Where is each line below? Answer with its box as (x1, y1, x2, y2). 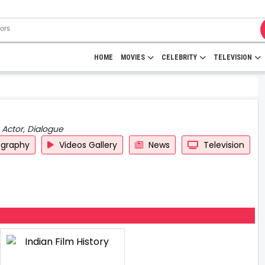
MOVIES (121, 53, 145, 62)
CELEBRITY (161, 53, 197, 62)
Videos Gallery (56, 139, 117, 151)
